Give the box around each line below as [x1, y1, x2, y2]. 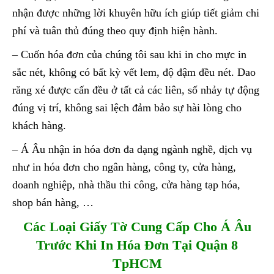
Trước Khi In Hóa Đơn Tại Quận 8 [36, 237, 238, 253]
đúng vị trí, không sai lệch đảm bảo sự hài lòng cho [12, 102, 242, 114]
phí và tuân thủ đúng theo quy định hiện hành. [12, 24, 218, 37]
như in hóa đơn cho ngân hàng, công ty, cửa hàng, [12, 161, 236, 174]
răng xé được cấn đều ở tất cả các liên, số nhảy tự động [12, 84, 259, 97]
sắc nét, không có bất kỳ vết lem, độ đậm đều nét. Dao [12, 66, 256, 79]
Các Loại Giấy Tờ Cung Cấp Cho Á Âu [23, 219, 251, 235]
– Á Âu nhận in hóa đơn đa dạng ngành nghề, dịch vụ [12, 143, 252, 156]
